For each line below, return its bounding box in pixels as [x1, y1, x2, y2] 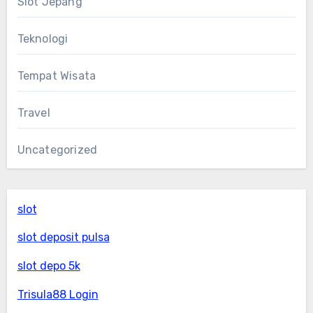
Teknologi [17, 31, 68, 45]
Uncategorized [17, 143, 98, 156]
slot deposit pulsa [17, 231, 110, 245]
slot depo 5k [17, 259, 80, 273]
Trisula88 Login [17, 287, 99, 301]
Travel [17, 105, 50, 119]
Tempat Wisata [17, 68, 96, 82]
